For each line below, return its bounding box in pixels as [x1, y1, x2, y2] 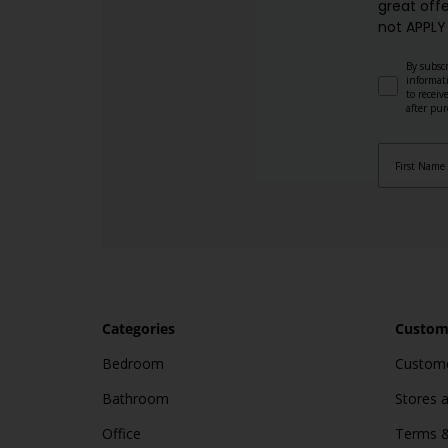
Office [102, 424, 141, 443]
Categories [102, 319, 175, 338]
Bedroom [102, 354, 164, 373]
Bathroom [102, 389, 169, 408]
